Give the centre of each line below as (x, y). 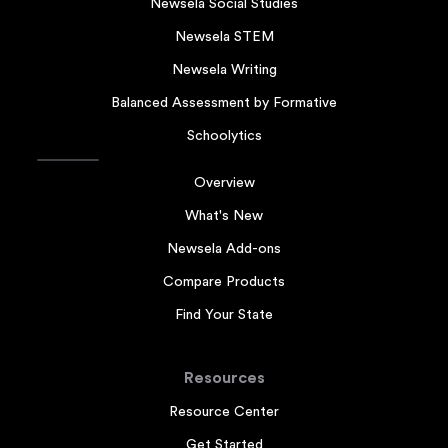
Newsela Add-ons (224, 248)
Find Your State (224, 314)
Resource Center (224, 411)
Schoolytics (224, 135)
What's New (224, 215)
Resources (224, 377)
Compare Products (224, 281)
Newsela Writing (224, 69)
